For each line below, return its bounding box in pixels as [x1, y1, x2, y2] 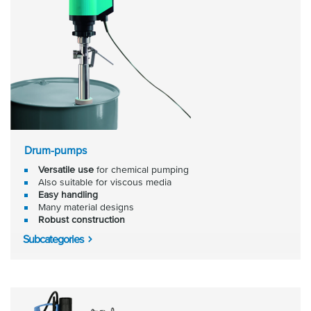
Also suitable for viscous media [38, 176, 171, 187]
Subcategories [23, 233, 83, 245]
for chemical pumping [94, 164, 189, 175]
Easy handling [38, 189, 98, 200]
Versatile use [38, 164, 94, 175]
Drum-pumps [24, 144, 87, 156]
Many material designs [38, 201, 134, 212]
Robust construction [38, 214, 125, 225]
